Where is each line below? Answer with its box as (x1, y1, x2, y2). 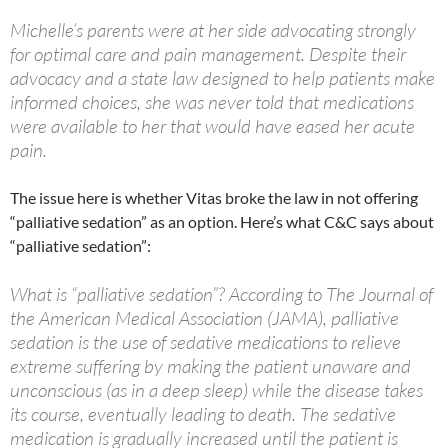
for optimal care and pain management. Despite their (10, 42, 406, 67)
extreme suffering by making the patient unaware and (10, 354, 411, 379)
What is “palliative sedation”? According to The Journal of (10, 282, 433, 307)
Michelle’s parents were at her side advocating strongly (10, 18, 416, 43)
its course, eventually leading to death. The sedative (10, 402, 396, 427)
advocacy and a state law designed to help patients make (10, 66, 435, 91)
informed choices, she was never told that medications (10, 90, 414, 115)
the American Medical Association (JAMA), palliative (10, 306, 399, 331)
